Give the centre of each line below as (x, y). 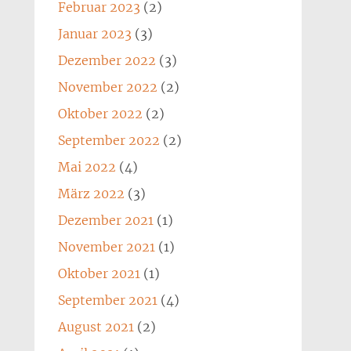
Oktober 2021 (99, 273)
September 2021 (107, 300)
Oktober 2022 (100, 114)
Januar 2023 (94, 34)
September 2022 (109, 140)
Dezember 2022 (107, 60)
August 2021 (96, 327)
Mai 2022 (87, 167)
